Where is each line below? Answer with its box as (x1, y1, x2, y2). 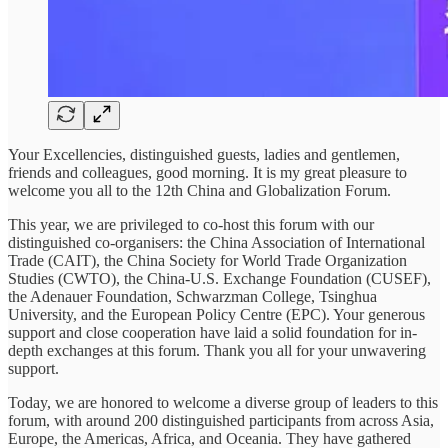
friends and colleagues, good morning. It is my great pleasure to (8, 163, 407, 181)
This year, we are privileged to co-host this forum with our (8, 215, 374, 233)
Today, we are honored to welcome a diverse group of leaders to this (8, 393, 438, 411)
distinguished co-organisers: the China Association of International (8, 233, 425, 251)
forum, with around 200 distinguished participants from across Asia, (8, 411, 434, 429)
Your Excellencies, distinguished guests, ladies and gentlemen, (8, 145, 400, 163)
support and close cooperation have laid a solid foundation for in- (8, 323, 417, 341)
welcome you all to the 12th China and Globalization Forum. (8, 181, 391, 199)
